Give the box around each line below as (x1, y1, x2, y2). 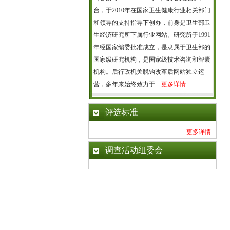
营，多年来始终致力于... (93, 81, 161, 88)
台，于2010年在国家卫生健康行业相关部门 (93, 7, 210, 14)
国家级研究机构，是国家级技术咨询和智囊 (93, 56, 210, 63)
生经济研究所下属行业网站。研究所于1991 (93, 31, 210, 39)
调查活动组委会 (105, 146, 163, 155)
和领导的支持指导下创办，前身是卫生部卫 (93, 19, 210, 26)
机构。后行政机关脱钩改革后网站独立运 (93, 68, 204, 75)
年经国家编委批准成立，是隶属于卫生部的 (93, 44, 210, 51)
